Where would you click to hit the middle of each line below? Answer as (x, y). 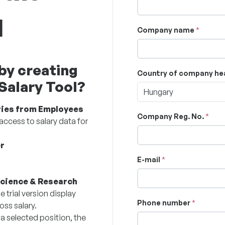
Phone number (164, 203)
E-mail (149, 159)
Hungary (158, 92)
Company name (166, 30)
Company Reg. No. (171, 116)
